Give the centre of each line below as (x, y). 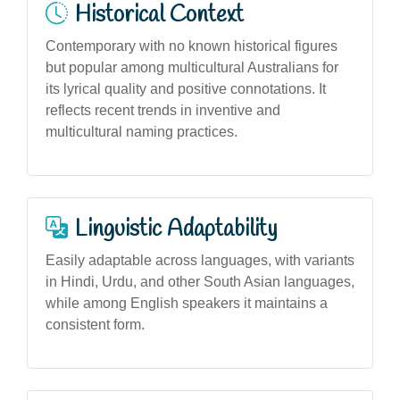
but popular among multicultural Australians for (192, 67)
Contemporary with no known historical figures (192, 46)
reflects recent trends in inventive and (163, 110)
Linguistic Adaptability (176, 229)
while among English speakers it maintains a (187, 303)
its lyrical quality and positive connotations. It (186, 88)
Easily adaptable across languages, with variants (200, 260)
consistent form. (95, 324)
